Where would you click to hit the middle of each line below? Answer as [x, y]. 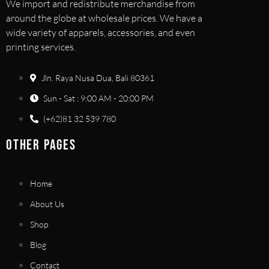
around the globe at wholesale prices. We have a [104, 18]
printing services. [41, 47]
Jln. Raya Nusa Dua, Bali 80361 [98, 78]
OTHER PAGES [41, 145]
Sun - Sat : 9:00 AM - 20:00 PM [98, 98]
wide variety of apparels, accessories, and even [101, 33]
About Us [47, 204]
